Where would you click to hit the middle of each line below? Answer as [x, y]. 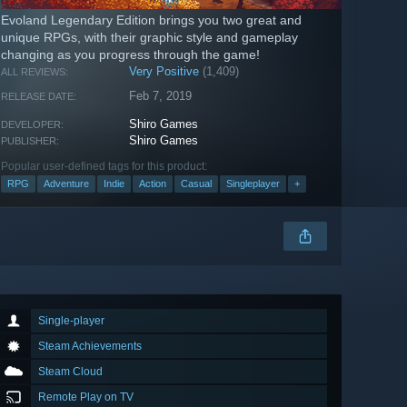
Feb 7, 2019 [161, 96]
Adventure [66, 184]
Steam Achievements [90, 347]
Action [153, 184]
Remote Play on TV [86, 397]
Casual [196, 184]
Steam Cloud [70, 372]
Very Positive [164, 72]
